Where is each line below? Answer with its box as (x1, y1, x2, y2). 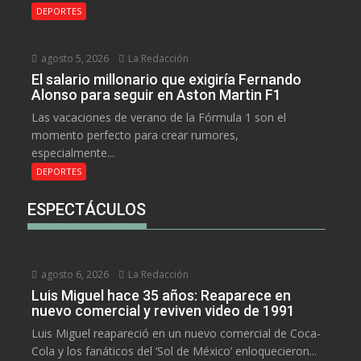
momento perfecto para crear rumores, (31, 127, 239, 143)
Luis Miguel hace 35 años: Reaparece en (31, 287, 292, 304)
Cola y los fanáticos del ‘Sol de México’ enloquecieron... (31, 343, 317, 359)
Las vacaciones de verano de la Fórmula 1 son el (31, 110, 287, 125)
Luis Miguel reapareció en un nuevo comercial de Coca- (31, 326, 322, 341)
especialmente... (31, 145, 115, 160)
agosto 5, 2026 (39, 52, 110, 65)
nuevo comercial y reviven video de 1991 (31, 302, 296, 319)
